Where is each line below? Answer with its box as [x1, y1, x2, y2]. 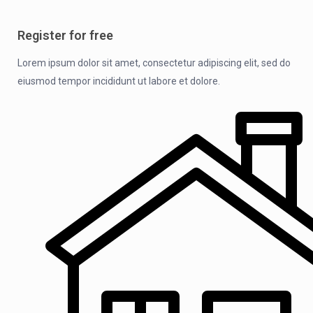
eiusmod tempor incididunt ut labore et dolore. [17, 75, 220, 87]
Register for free [17, 27, 113, 43]
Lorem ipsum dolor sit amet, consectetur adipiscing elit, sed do [17, 57, 291, 68]
